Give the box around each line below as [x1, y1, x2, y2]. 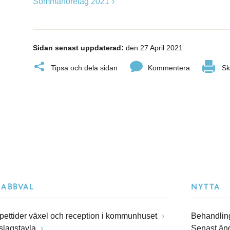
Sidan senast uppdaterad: [33, 43, 124, 52]
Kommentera [148, 63, 190, 72]
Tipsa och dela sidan [51, 63, 118, 72]
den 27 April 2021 [124, 43, 183, 52]
